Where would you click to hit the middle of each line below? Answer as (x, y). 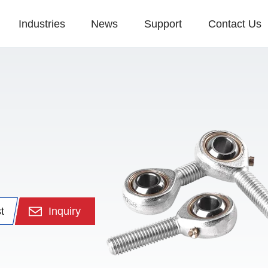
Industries (42, 24)
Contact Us (234, 24)
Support (163, 24)
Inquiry (64, 211)
